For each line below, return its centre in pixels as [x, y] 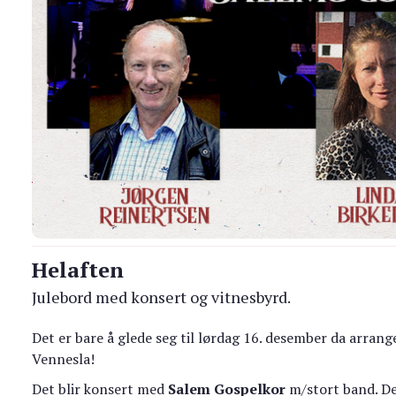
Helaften [78, 270]
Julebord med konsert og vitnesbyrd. [162, 297]
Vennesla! [64, 359]
